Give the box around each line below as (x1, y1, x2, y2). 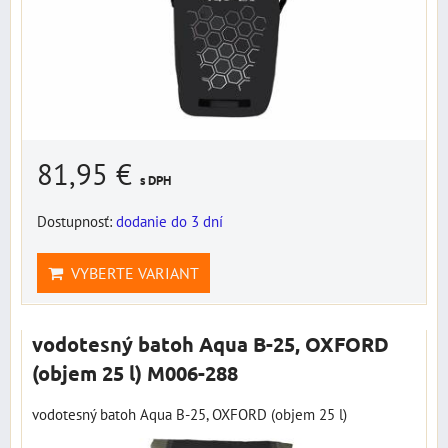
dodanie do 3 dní (116, 210, 223, 231)
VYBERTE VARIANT (63, 262, 199, 283)
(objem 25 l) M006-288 (32, 359, 238, 386)
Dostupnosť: (37, 210, 116, 231)
